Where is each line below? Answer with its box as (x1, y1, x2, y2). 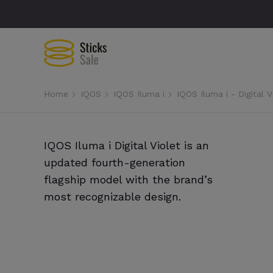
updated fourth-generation (44, 156, 185, 169)
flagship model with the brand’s (44, 173, 213, 186)
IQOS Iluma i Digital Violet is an (44, 139, 209, 152)
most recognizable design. (44, 190, 181, 203)
